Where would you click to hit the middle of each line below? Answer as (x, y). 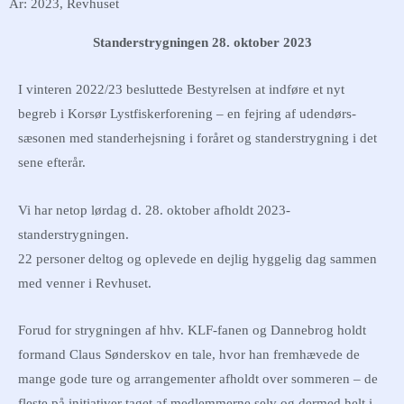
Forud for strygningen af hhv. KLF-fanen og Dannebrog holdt (192, 331)
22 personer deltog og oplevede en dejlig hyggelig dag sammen (197, 258)
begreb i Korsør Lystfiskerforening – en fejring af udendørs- (187, 114)
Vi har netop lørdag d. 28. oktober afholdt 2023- (154, 210)
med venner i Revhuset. (85, 283)
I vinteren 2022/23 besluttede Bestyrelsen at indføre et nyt (181, 89)
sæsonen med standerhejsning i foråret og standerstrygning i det (197, 138)
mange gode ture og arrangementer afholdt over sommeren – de (198, 379)
